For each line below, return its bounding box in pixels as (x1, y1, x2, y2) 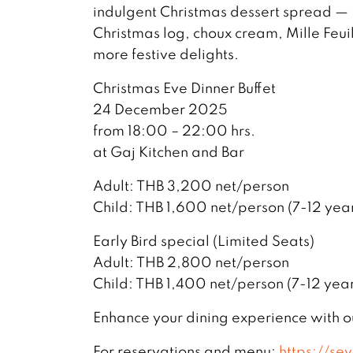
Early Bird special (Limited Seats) (93, 231, 314, 250)
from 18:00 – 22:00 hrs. (93, 121, 255, 139)
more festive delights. (93, 44, 239, 63)
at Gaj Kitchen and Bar (93, 142, 244, 161)
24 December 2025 (93, 99, 228, 118)
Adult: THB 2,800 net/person (93, 252, 289, 271)
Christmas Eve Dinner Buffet (93, 78, 276, 97)
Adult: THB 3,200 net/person (93, 176, 289, 195)
